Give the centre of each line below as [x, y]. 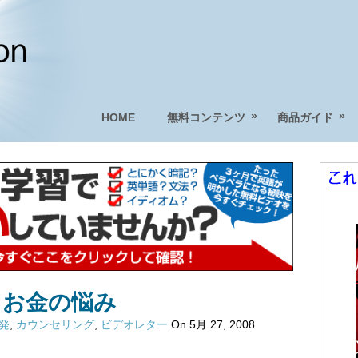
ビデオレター [134, 325]
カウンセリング [55, 325]
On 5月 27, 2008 [211, 325]
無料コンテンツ [206, 117]
